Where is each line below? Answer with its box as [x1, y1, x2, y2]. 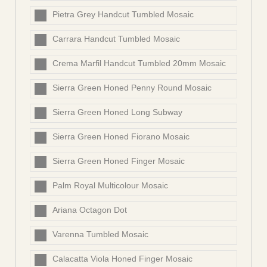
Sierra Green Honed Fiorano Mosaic [52, 132, 190, 142]
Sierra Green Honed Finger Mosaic [52, 156, 185, 166]
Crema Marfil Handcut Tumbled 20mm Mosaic [52, 58, 226, 69]
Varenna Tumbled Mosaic [52, 229, 148, 240]
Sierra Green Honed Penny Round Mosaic [52, 83, 212, 93]
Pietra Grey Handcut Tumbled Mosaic [52, 10, 194, 20]
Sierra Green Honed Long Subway [52, 107, 182, 117]
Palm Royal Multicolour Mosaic [52, 181, 168, 191]
